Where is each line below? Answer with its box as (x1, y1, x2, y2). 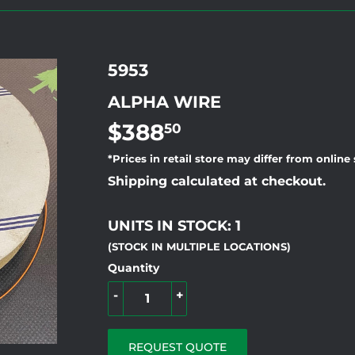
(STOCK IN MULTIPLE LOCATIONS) (108, 240, 291, 253)
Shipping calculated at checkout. (108, 173, 326, 189)
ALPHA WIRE (108, 90, 221, 112)
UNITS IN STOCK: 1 (108, 216, 241, 235)
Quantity (108, 260, 159, 275)
